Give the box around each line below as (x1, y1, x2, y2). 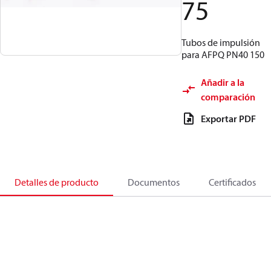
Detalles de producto (15, 176, 99, 188)
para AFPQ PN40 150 (181, 48, 264, 60)
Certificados (209, 176, 256, 188)
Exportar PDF (201, 113, 256, 125)
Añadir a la (201, 76, 244, 88)
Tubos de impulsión (181, 36, 260, 48)
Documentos (128, 176, 180, 188)
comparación (201, 91, 255, 103)
